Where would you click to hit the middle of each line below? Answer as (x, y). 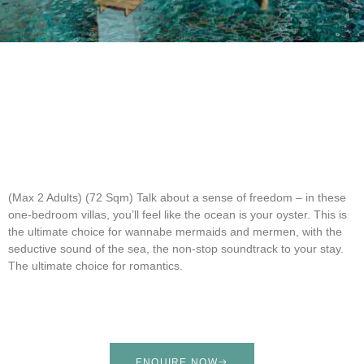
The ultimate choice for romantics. (95, 266)
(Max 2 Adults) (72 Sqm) (72, 197)
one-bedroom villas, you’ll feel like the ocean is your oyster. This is (178, 214)
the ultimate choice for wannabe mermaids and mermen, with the (175, 232)
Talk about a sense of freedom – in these (241, 197)
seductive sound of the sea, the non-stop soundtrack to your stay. (176, 249)
